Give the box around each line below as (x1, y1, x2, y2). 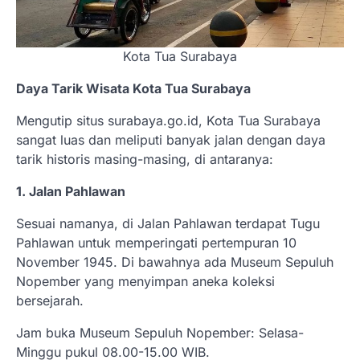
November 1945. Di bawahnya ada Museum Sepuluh (16, 254, 333, 271)
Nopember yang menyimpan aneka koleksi (16, 273, 275, 290)
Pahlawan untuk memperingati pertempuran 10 (16, 235, 297, 252)
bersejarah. (16, 292, 84, 309)
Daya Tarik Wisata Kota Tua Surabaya (16, 80, 251, 97)
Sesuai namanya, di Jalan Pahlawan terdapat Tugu (16, 215, 320, 232)
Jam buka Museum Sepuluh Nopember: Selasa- (16, 325, 304, 342)
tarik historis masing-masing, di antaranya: (16, 151, 273, 168)
